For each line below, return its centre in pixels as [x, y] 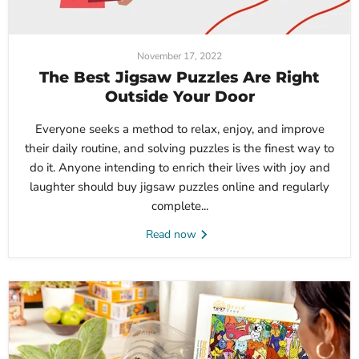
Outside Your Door [179, 97]
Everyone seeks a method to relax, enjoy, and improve [179, 129]
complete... [179, 206]
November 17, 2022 [179, 56]
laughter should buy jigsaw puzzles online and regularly [179, 187]
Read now [172, 235]
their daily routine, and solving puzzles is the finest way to [179, 149]
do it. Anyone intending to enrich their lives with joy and [179, 168]
